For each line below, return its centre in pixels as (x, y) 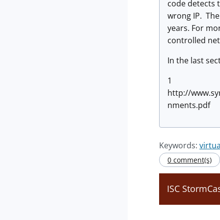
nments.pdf (189, 105)
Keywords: (179, 145)
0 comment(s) (190, 160)
